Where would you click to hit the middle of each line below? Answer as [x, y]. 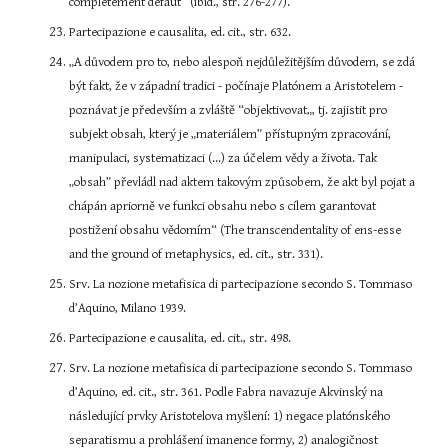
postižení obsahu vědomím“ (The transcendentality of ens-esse [235, 230]
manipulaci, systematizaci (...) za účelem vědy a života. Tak [223, 158]
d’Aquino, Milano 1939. [128, 308]
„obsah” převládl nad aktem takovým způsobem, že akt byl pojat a [242, 182]
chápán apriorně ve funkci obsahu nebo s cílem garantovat [223, 206]
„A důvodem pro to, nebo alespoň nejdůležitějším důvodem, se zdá [242, 62]
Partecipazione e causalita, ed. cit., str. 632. [180, 32]
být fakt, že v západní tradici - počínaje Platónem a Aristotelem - [236, 86]
